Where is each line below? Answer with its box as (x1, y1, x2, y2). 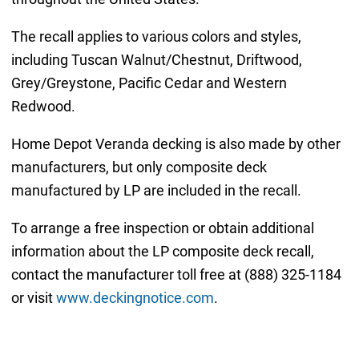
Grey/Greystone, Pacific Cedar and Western (10, 74, 287, 91)
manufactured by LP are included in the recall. (10, 181, 301, 199)
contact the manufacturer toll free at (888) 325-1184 (10, 265, 341, 283)
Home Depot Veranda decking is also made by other (10, 135, 341, 152)
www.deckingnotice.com (55, 288, 214, 306)
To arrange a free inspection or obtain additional (10, 219, 314, 236)
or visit (10, 288, 56, 306)
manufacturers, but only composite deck (10, 158, 267, 175)
